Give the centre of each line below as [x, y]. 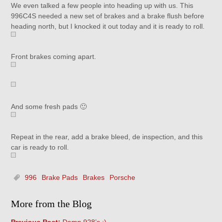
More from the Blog [52, 204]
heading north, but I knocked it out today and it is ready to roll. [108, 26]
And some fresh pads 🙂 [49, 107]
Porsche [123, 177]
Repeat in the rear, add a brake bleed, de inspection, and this [107, 137]
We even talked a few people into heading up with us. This [102, 5]
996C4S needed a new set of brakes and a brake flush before [108, 16]
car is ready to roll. [40, 147]
